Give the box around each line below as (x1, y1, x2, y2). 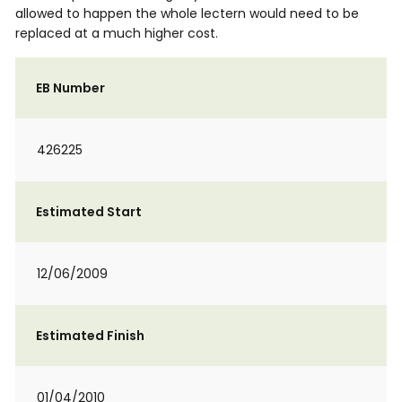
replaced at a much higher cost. (15, 24, 218, 42)
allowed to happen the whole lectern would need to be (15, 4, 359, 22)
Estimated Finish (36, 327, 144, 345)
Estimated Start (36, 203, 142, 221)
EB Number (36, 79, 105, 97)
